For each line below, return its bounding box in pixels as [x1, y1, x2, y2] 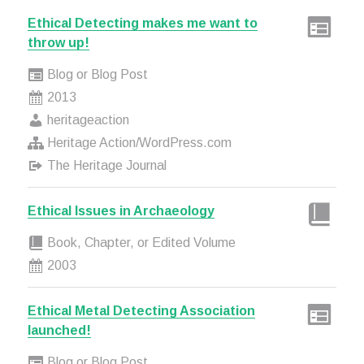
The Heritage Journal [43, 158, 167, 172]
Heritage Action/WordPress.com [43, 136, 232, 149]
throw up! [27, 36, 89, 50]
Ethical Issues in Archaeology [27, 204, 214, 218]
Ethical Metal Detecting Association [27, 304, 255, 318]
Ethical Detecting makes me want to [27, 16, 258, 30]
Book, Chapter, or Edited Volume [43, 236, 236, 249]
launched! [27, 323, 91, 337]
